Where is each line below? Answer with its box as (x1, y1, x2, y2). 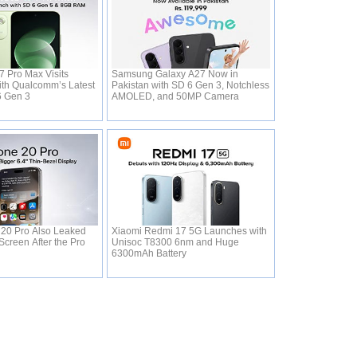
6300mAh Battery (111, 248, 189, 259)
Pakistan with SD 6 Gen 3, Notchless (111, 80, 269, 91)
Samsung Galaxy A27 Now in (111, 69, 238, 80)
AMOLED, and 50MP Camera (111, 91, 241, 102)
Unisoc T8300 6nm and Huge (111, 237, 239, 248)
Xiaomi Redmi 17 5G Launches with (111, 226, 267, 237)
